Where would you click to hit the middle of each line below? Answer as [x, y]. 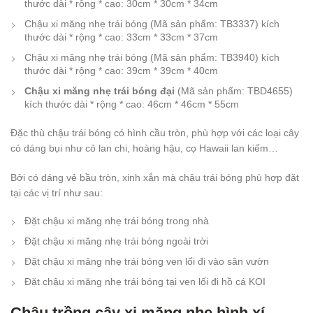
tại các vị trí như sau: [57, 192]
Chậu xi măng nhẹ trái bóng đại [100, 90]
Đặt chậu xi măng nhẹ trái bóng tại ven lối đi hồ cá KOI [145, 281]
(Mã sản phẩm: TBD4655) [234, 90]
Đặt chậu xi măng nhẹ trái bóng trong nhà [117, 220]
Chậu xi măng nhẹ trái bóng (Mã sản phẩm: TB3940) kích [152, 57]
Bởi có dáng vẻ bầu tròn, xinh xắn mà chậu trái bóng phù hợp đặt [155, 177]
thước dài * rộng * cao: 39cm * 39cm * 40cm [121, 70]
